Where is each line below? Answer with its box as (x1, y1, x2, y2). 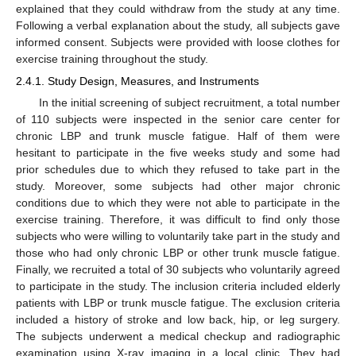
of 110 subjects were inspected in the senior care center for (16, 113, 340, 126)
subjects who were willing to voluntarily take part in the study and (16, 230, 340, 243)
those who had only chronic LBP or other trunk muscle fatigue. (16, 246, 340, 260)
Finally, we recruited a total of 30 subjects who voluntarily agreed (16, 263, 340, 277)
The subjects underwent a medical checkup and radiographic (16, 330, 340, 343)
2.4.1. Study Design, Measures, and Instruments (16, 74, 259, 87)
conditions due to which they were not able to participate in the (16, 196, 340, 210)
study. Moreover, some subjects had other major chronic (16, 180, 340, 193)
